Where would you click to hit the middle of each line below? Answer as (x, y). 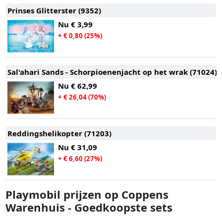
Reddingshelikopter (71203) (59, 133)
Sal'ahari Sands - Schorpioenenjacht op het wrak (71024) (112, 72)
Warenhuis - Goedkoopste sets (89, 207)
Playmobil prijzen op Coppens (87, 194)
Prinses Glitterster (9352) (54, 10)
